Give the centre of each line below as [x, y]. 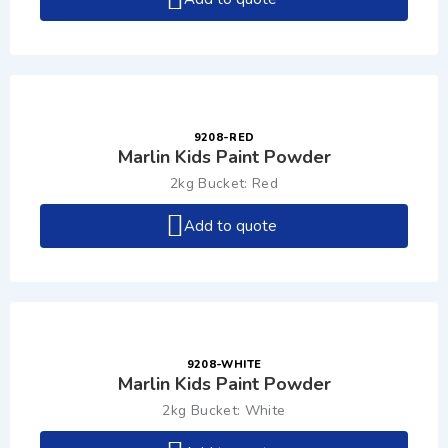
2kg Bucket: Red [224, 183]
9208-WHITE [224, 364]
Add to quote [230, 226]
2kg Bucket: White [224, 410]
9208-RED [224, 137]
